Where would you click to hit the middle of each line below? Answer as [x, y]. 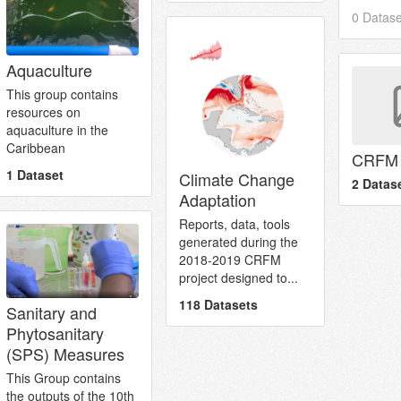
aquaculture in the [57, 130]
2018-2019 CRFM [230, 260]
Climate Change [237, 179]
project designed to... [239, 278]
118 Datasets [218, 305]
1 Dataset [35, 175]
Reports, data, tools [235, 224]
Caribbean [36, 148]
